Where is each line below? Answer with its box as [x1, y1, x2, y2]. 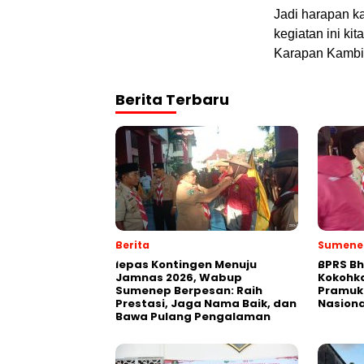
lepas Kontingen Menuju [115, 257, 257, 272]
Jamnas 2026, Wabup [115, 270, 242, 285]
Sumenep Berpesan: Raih [115, 283, 262, 298]
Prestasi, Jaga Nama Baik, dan [115, 296, 297, 311]
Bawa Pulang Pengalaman [115, 309, 271, 324]
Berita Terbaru [115, 89, 229, 110]
